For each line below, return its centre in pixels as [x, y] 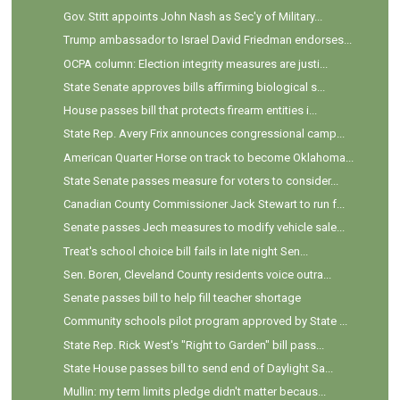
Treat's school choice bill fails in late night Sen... [185, 251]
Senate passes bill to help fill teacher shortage [182, 298]
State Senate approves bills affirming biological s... [194, 87]
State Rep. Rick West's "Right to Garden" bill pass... [193, 345]
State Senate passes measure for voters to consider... [200, 180]
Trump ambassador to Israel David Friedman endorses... [207, 40]
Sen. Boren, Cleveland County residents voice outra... [197, 274]
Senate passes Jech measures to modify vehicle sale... [204, 228]
